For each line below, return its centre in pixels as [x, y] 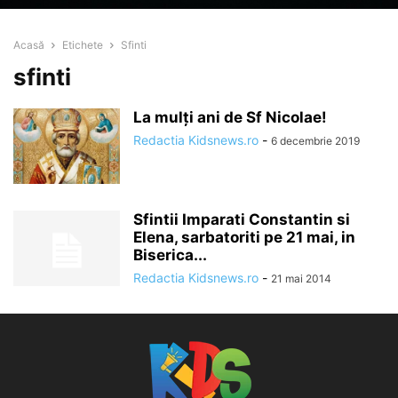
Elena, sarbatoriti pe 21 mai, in [244, 238]
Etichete [83, 45]
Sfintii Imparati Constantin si [242, 220]
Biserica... [170, 255]
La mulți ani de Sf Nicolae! [230, 118]
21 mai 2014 [301, 279]
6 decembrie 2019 [315, 141]
